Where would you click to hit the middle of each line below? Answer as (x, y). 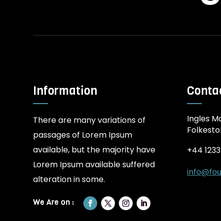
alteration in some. (69, 180)
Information (65, 91)
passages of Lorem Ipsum (83, 135)
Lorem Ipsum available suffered (94, 165)
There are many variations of (90, 120)
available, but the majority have (94, 150)
